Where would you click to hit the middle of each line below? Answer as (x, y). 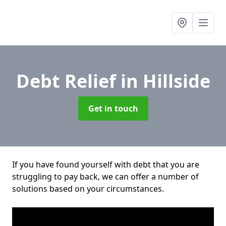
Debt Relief (68, 81)
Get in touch (113, 108)
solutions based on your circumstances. (88, 189)
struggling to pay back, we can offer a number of (105, 177)
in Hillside (165, 81)
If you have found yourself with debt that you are (106, 164)
